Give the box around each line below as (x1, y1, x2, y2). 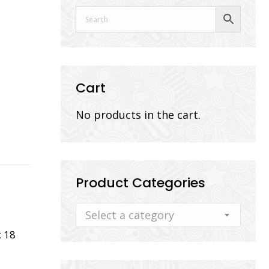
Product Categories (76, 174, 205, 192)
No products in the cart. (76, 107, 201, 122)
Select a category (85, 208, 174, 222)
